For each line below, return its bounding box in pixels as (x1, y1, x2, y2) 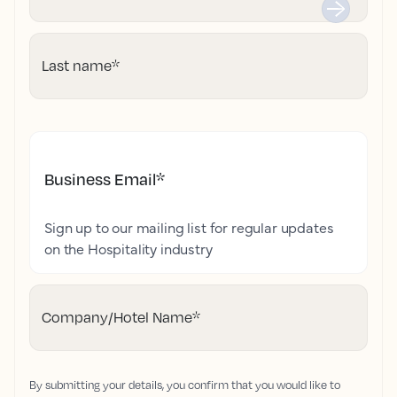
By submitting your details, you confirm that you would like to (29, 378, 340, 392)
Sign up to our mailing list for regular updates (44, 217, 334, 237)
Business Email (44, 169, 156, 189)
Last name (42, 57, 112, 74)
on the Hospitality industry (44, 238, 213, 258)
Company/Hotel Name (42, 308, 192, 326)
